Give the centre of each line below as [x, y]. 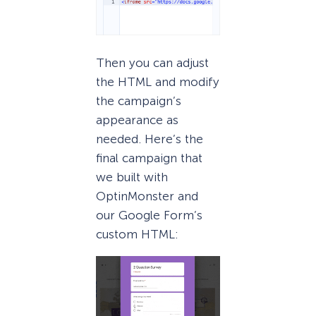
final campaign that [149, 158]
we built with [132, 177]
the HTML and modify [158, 81]
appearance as [137, 120]
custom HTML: [137, 234]
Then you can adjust [152, 62]
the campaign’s [139, 101]
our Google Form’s [149, 215]
